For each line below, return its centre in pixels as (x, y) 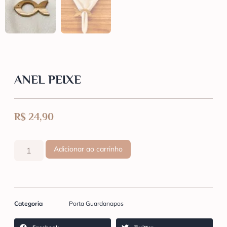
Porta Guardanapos (96, 204)
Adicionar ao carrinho (88, 149)
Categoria (28, 204)
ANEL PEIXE (48, 79)
